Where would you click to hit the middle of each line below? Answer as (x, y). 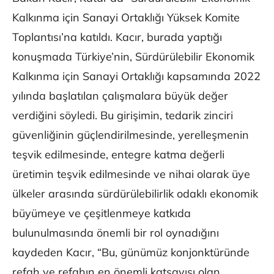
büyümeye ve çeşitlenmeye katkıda (102, 213)
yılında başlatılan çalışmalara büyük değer (120, 95)
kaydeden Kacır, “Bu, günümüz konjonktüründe (131, 252)
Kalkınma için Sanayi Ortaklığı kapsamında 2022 (136, 76)
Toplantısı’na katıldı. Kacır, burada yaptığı (117, 37)
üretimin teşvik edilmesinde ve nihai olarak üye (131, 174)
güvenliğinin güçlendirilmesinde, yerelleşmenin (131, 135)
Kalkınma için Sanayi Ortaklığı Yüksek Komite (126, 17)
